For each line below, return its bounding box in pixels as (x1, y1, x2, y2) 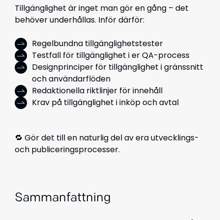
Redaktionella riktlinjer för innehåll (32, 85, 163, 96)
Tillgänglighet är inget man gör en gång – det (15, 2, 189, 14)
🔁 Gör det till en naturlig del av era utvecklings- (15, 132, 199, 143)
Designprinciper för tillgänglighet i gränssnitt (32, 61, 203, 73)
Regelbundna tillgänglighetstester (32, 38, 163, 49)
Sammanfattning (15, 192, 111, 204)
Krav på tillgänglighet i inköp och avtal (32, 97, 179, 108)
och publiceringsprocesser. (15, 144, 120, 155)
